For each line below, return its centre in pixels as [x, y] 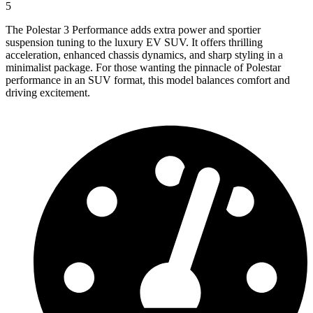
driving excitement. [48, 92]
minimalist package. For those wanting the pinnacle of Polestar [143, 67]
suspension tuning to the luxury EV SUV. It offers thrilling [134, 42]
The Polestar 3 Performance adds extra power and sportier [133, 29]
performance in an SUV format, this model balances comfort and [148, 80]
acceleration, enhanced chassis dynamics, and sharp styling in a [144, 54]
